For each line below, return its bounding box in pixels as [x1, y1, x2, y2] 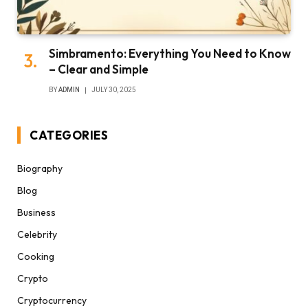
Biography [17, 162, 63, 175]
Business [17, 206, 56, 219]
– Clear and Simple [49, 61, 148, 76]
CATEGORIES [30, 127, 109, 142]
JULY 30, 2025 [91, 85, 136, 93]
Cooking [17, 250, 54, 263]
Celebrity [17, 228, 57, 241]
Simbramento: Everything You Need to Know [49, 45, 291, 60]
